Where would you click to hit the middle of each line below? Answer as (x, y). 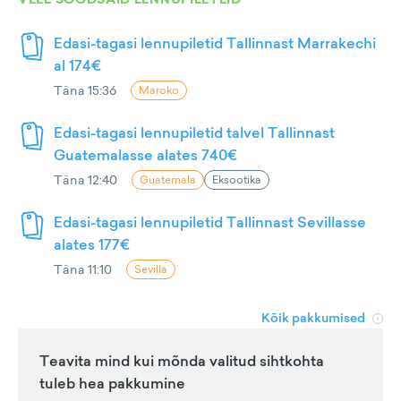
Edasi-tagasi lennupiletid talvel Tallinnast (194, 133)
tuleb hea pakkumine (112, 384)
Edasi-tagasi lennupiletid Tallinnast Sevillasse (210, 222)
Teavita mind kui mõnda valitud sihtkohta (182, 361)
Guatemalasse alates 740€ (145, 155)
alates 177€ (92, 245)
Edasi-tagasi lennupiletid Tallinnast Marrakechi (215, 43)
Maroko (159, 90)
